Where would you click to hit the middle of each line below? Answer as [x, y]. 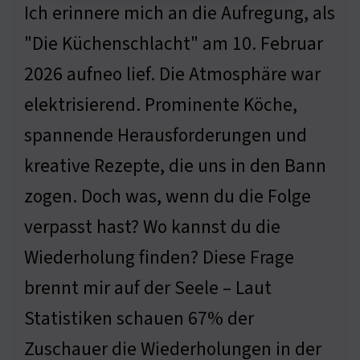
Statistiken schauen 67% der [139, 318]
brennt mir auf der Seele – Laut [148, 288]
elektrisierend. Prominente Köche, [161, 104]
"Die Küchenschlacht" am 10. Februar [174, 43]
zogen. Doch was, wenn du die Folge [168, 196]
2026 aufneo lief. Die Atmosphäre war [172, 74]
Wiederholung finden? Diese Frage [159, 257]
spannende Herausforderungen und [166, 135]
